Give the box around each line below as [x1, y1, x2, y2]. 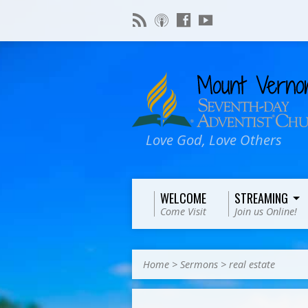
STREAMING [234, 189, 288, 207]
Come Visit [160, 205, 206, 218]
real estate [229, 258, 275, 271]
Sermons [180, 258, 218, 271]
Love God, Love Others [146, 130, 282, 149]
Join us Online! [234, 205, 297, 218]
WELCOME [160, 189, 206, 207]
